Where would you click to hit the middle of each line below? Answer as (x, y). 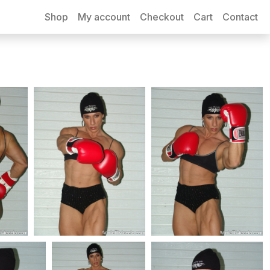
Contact (240, 17)
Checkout (162, 17)
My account (104, 17)
